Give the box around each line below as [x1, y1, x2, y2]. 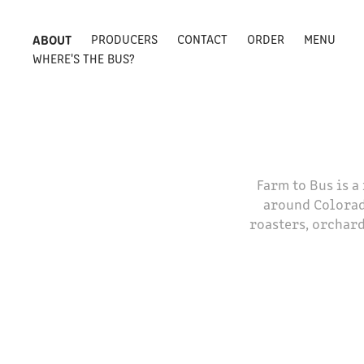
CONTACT [177, 30, 228, 47]
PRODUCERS [91, 30, 158, 47]
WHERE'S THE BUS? [32, 50, 136, 67]
